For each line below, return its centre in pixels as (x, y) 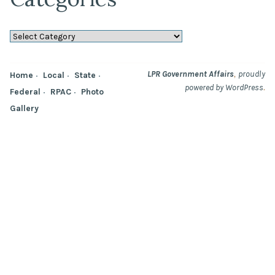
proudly (252, 73)
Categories (30, 35)
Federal (25, 91)
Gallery (24, 108)
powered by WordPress (224, 87)
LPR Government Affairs (191, 73)
